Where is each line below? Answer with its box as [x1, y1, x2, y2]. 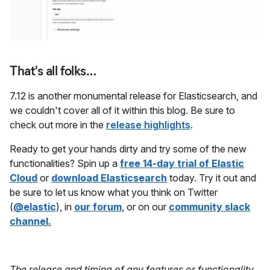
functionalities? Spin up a [10, 157, 120, 170]
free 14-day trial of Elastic [120, 157, 244, 170]
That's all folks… [10, 63, 96, 80]
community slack [169, 201, 250, 213]
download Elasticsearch [51, 172, 167, 184]
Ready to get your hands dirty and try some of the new [10, 143, 246, 155]
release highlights [106, 119, 190, 131]
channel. [10, 215, 51, 228]
